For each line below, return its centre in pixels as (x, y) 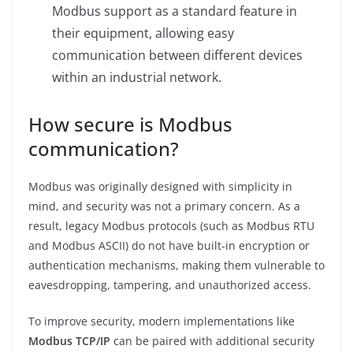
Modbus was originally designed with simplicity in (160, 186)
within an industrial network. (137, 77)
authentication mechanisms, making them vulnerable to (176, 265)
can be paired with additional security (212, 340)
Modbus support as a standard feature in (175, 11)
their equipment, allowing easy (143, 33)
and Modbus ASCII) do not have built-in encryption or (169, 245)
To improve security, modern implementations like (162, 321)
